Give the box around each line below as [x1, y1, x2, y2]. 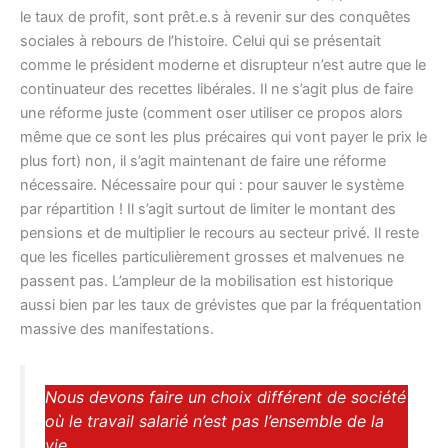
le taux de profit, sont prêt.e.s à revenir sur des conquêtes [20, 7, 411, 26]
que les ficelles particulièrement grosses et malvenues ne [20, 247, 404, 266]
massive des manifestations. [20, 319, 214, 338]
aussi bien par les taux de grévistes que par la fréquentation [20, 295, 422, 314]
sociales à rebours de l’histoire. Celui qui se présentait [20, 31, 381, 50]
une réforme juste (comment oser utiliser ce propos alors [20, 103, 403, 122]
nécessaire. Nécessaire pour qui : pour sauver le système [20, 175, 404, 194]
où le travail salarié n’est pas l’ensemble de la [45, 410, 384, 431]
